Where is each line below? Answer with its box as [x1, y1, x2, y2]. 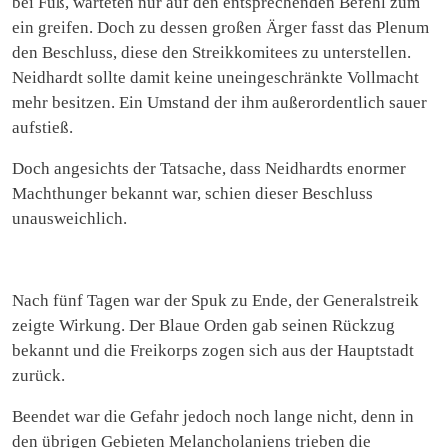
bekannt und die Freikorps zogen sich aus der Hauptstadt [12, 340, 414, 360]
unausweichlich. [12, 208, 127, 228]
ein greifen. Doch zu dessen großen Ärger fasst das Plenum [12, 17, 429, 37]
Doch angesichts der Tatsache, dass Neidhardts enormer [12, 158, 406, 178]
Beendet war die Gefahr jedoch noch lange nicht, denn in [12, 406, 414, 426]
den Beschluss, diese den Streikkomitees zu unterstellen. [12, 42, 411, 62]
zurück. [12, 365, 65, 385]
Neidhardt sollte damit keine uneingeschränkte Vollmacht [12, 67, 419, 87]
